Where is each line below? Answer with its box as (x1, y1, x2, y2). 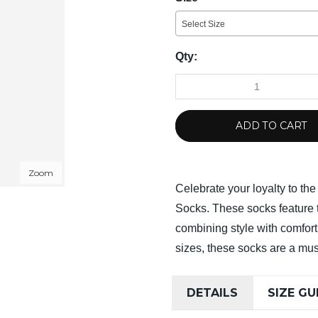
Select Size (182, 18, 226, 29)
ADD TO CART (235, 119, 307, 132)
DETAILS (187, 285, 238, 300)
